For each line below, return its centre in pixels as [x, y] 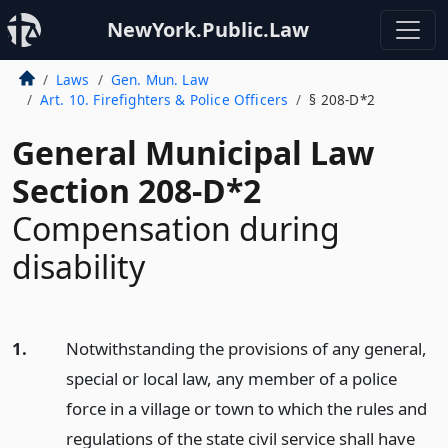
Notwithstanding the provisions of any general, [246, 348]
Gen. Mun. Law [159, 79]
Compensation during [176, 228]
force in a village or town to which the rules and [246, 408]
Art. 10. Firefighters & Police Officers [164, 99]
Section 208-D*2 [136, 190]
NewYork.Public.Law [208, 29]
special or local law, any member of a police [231, 378]
